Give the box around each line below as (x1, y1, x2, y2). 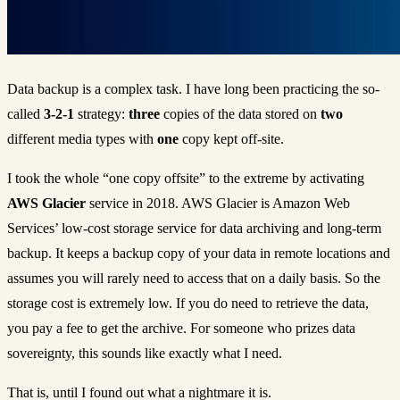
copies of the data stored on (160, 105, 321, 121)
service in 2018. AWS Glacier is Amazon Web (86, 195, 350, 211)
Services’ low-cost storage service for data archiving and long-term (7, 220, 381, 236)
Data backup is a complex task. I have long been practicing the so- (7, 80, 379, 96)
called (7, 105, 44, 121)
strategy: (74, 105, 129, 121)
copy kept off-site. (179, 130, 284, 146)
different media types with (7, 130, 157, 146)
